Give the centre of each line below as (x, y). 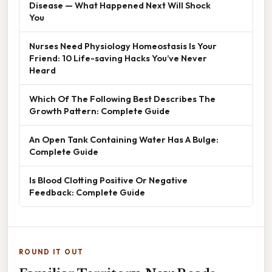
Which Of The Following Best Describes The (122, 98)
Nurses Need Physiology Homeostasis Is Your (123, 46)
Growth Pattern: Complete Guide (100, 110)
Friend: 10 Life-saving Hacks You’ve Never (118, 58)
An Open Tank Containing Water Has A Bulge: (124, 139)
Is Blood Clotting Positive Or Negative (108, 180)
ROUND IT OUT (51, 252)
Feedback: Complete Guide (87, 192)
